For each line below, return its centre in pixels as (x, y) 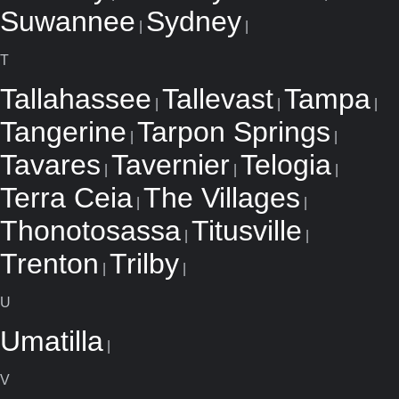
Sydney (194, 21)
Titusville (247, 231)
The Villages (222, 198)
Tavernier (171, 165)
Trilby (144, 264)
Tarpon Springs (234, 132)
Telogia (286, 165)
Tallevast (218, 99)
